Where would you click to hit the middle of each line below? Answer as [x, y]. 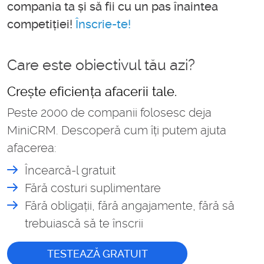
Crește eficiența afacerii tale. [92, 92]
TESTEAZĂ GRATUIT [97, 254]
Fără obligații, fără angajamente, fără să [130, 206]
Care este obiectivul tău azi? [101, 65]
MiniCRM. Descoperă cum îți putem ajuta [117, 131]
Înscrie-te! [103, 24]
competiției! [41, 24]
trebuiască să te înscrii [84, 224]
